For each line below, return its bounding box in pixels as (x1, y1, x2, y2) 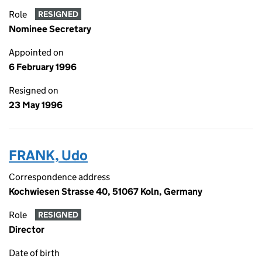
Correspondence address (9, 171, 110, 182)
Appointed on (9, 47, 64, 58)
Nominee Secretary (9, 23, 91, 35)
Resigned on (9, 85, 58, 96)
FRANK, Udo (9, 147, 88, 164)
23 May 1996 (9, 99, 63, 111)
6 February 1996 (9, 61, 77, 73)
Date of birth (9, 247, 60, 258)
